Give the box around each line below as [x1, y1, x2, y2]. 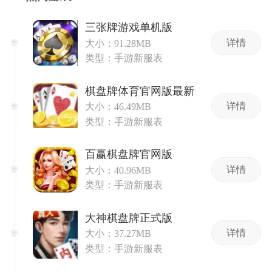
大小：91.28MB [85, 38, 152, 49]
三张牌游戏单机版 [85, 21, 173, 34]
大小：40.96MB [85, 165, 152, 175]
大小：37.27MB [85, 228, 152, 239]
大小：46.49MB [85, 101, 152, 112]
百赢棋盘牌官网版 [85, 148, 173, 161]
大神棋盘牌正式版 [85, 211, 173, 224]
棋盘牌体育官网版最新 [85, 84, 195, 97]
